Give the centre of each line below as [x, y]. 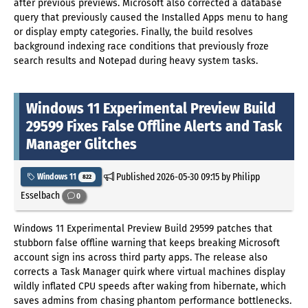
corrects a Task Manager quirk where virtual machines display [150, 272]
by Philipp [239, 177]
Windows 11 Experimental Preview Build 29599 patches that [143, 229]
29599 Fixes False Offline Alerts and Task [154, 126]
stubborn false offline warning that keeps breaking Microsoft [147, 243]
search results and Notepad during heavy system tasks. [136, 61]
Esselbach [41, 196]
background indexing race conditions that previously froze [141, 47]
